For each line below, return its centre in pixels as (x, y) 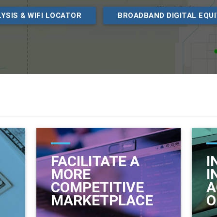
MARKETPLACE (102, 200)
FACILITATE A (95, 161)
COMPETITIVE (97, 187)
